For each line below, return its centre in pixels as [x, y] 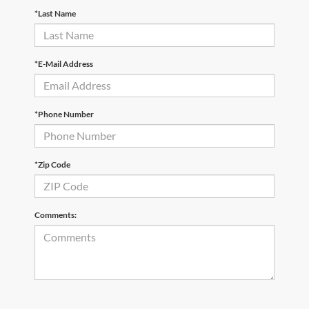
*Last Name [55, 13]
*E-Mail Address [64, 63]
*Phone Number [64, 114]
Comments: [56, 215]
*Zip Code [52, 164]
